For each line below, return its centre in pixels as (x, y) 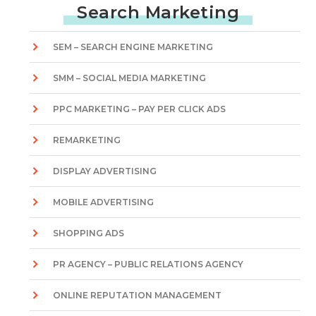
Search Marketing (158, 12)
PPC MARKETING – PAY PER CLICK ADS (140, 109)
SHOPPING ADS (89, 233)
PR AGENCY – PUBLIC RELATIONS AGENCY (148, 264)
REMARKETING (87, 140)
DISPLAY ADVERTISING (105, 171)
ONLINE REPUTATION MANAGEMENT (138, 295)
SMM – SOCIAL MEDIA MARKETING (130, 78)
